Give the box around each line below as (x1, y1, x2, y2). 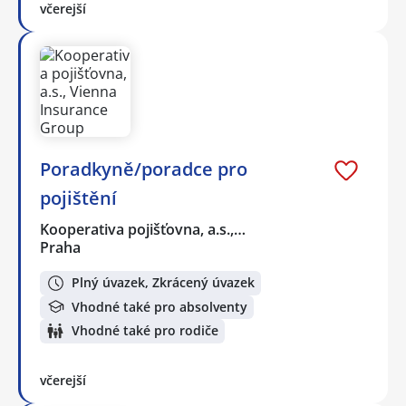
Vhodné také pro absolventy (72, 297, 247, 315)
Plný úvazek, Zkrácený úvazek (72, 274, 255, 292)
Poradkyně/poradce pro (40, 156, 247, 181)
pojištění (40, 185, 117, 210)
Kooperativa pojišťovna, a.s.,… (40, 218, 247, 239)
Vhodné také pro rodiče (72, 322, 218, 340)
